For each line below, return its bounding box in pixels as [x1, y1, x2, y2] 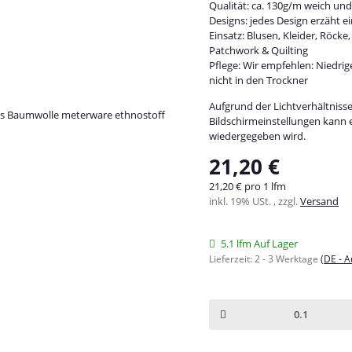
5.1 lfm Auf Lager [221, 236, 298, 251]
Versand [300, 193, 339, 208]
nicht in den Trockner [209, 72, 308, 87]
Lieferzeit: [209, 251, 255, 266]
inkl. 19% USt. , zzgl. [209, 193, 300, 208]
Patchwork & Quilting [209, 42, 308, 57]
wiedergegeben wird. [209, 128, 306, 143]
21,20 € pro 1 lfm [209, 178, 286, 193]
